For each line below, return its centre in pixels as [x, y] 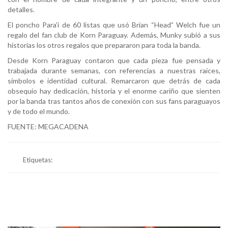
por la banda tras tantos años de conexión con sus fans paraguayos [114, 101]
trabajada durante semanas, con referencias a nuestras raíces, [114, 71]
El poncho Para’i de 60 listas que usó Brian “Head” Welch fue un [114, 25]
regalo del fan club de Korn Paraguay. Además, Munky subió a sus [114, 35]
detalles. [21, 10]
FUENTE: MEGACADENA [48, 127]
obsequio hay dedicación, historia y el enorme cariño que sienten [114, 91]
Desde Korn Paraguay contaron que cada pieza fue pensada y [114, 61]
